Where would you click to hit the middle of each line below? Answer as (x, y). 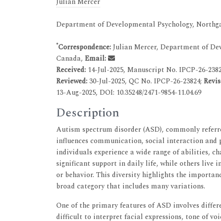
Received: (72, 70)
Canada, (71, 58)
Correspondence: (85, 47)
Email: (95, 58)
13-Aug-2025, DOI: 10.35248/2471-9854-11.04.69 (129, 92)
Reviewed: (73, 81)
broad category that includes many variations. (131, 186)
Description (88, 113)
